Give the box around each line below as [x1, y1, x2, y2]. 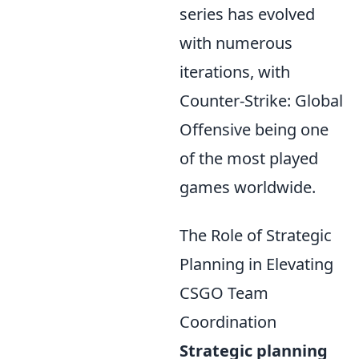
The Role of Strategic [179, 224, 332, 246]
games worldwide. [179, 175, 316, 198]
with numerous [179, 31, 292, 54]
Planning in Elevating [179, 252, 333, 275]
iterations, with [179, 60, 290, 83]
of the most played [179, 147, 318, 169]
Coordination [179, 310, 276, 333]
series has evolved [179, 2, 315, 25]
